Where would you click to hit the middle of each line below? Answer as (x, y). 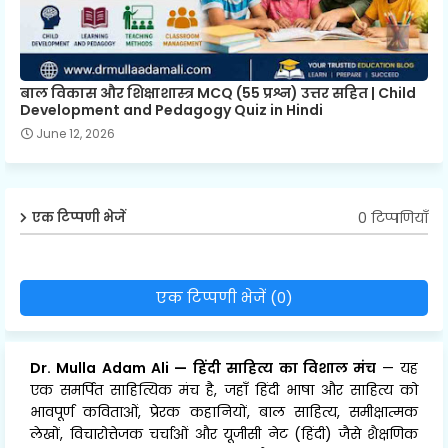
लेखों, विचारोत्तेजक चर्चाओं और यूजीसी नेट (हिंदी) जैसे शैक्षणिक (224, 434)
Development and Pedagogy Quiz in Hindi (171, 110)
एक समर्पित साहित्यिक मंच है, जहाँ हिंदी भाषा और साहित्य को (224, 390)
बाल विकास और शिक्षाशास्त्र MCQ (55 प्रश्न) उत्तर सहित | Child (218, 93)
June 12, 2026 (75, 134)
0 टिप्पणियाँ (393, 217)
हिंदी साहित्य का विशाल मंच (287, 368)
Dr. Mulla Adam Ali (102, 368)
